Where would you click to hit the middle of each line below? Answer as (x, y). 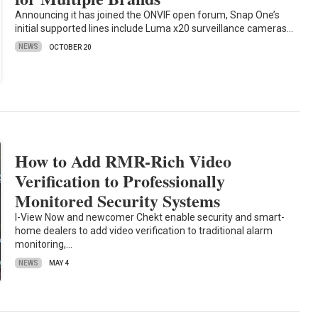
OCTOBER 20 (71, 47)
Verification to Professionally (120, 181)
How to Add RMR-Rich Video (124, 161)
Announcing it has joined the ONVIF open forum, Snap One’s (148, 15)
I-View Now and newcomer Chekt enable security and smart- (150, 218)
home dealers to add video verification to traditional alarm (144, 231)
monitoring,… (44, 245)
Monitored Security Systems (118, 201)
